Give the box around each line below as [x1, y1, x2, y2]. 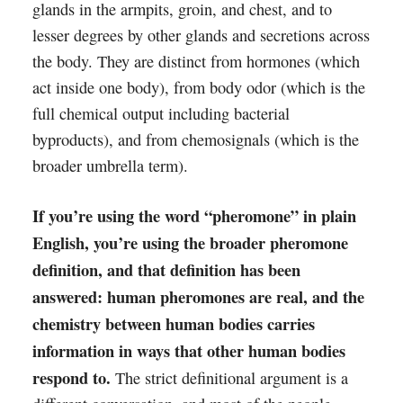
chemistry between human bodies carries [31, 311, 315, 336]
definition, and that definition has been [31, 257, 300, 282]
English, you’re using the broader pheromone [31, 230, 348, 255]
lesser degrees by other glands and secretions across [31, 24, 370, 46]
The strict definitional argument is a [110, 367, 348, 389]
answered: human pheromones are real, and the [31, 284, 364, 309]
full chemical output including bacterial [31, 103, 290, 124]
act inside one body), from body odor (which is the [31, 76, 365, 98]
